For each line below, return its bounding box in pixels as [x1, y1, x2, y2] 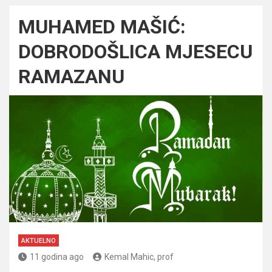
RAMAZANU [18, 64, 124, 88]
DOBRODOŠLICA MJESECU [18, 39, 253, 63]
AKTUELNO [21, 236, 56, 245]
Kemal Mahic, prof [104, 251, 174, 262]
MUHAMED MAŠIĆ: [18, 15, 186, 38]
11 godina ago [30, 251, 84, 262]
